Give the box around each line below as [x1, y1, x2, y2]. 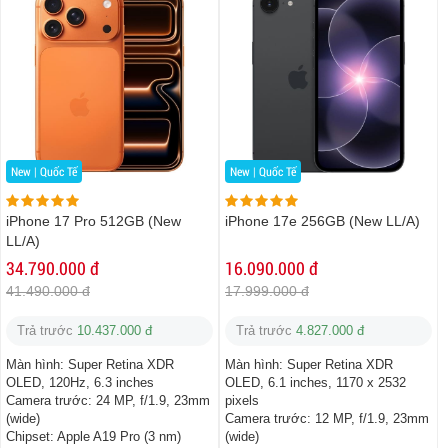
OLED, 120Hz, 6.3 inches [6, 375, 154, 391]
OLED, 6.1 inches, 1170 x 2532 [225, 375, 406, 391]
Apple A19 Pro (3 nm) [57, 429, 181, 445]
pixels [225, 393, 259, 409]
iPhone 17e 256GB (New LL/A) [225, 213, 420, 230]
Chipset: [6, 429, 54, 445]
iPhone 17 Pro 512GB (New [6, 213, 181, 230]
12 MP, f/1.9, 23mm [315, 411, 429, 427]
